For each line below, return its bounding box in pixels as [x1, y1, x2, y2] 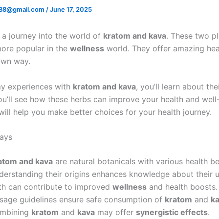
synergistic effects [136, 207, 208, 218]
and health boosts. [147, 182, 218, 192]
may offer [95, 207, 136, 218]
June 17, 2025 [50, 5, 92, 13]
